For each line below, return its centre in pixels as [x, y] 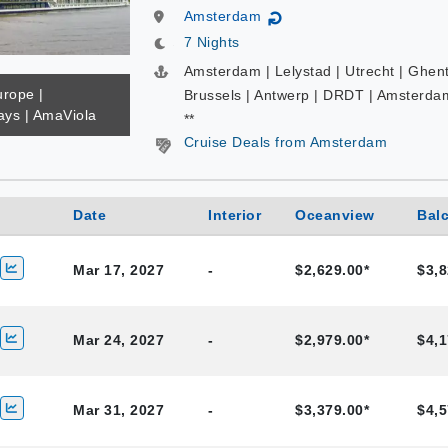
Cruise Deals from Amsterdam [285, 142]
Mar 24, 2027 [118, 340]
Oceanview [335, 215]
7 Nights [211, 42]
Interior [234, 215]
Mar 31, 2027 [118, 410]
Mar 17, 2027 [118, 270]
